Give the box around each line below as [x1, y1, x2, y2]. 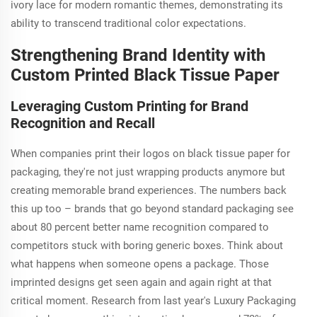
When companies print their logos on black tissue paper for [11, 146, 290, 160]
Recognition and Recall [11, 114, 155, 132]
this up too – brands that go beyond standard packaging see [11, 202, 294, 215]
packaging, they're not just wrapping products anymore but [11, 165, 285, 178]
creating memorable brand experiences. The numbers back [11, 183, 287, 197]
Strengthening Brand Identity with [11, 45, 265, 65]
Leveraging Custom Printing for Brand [11, 97, 248, 115]
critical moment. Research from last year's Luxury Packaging [11, 294, 296, 307]
